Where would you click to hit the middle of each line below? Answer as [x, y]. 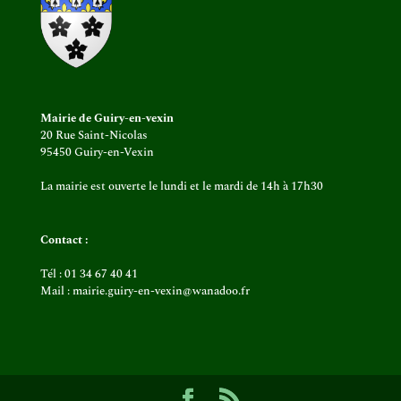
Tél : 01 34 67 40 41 [89, 274]
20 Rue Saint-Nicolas [94, 136]
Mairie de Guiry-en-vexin [107, 119]
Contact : [64, 240]
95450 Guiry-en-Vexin [97, 153]
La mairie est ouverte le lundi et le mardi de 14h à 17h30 [181, 187]
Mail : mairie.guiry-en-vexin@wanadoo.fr [145, 291]
